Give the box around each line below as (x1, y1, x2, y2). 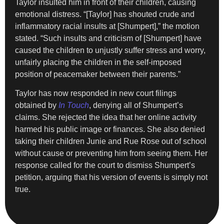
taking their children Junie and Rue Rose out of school (15, 137, 206, 146)
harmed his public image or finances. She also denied (15, 125, 205, 134)
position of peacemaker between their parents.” (15, 69, 180, 78)
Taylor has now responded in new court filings (15, 89, 176, 98)
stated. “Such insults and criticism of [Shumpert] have (15, 33, 201, 42)
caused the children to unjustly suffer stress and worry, (15, 45, 205, 54)
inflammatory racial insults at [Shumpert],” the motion (15, 21, 199, 30)
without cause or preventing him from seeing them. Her (15, 149, 207, 158)
